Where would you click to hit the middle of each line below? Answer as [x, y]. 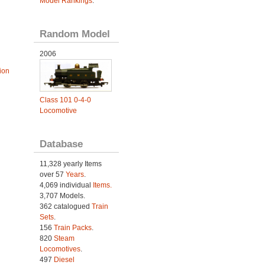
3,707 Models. [62, 195]
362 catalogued [65, 206]
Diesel [64, 259]
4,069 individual [66, 185]
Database [61, 143]
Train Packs [72, 227]
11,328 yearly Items [70, 164]
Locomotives [60, 249]
